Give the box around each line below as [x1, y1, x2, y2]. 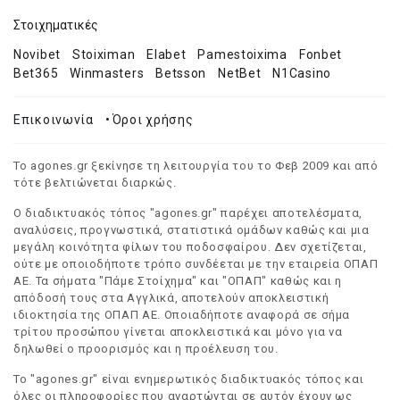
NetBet [218, 66, 262, 80]
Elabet [146, 47, 187, 62]
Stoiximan [71, 47, 136, 62]
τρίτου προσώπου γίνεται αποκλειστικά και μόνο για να [13, 325, 343, 338]
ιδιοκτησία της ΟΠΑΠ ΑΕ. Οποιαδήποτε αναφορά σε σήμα [13, 308, 351, 321]
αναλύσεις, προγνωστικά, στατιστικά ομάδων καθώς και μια [13, 223, 370, 237]
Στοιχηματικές [13, 18, 98, 32]
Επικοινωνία [13, 112, 94, 127]
